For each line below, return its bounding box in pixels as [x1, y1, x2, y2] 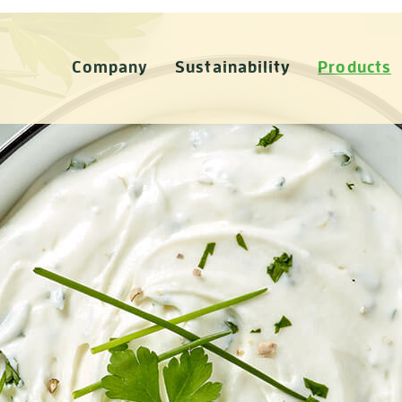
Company [71, 57, 149, 76]
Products [318, 57, 391, 76]
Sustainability [175, 57, 292, 76]
